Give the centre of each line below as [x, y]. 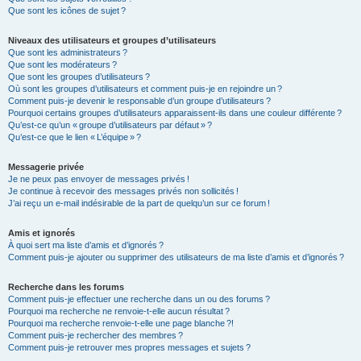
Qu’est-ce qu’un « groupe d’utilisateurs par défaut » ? [110, 125]
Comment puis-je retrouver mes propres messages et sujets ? [129, 347]
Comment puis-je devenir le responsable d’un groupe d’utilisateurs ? [139, 101]
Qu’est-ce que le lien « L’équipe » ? [75, 137]
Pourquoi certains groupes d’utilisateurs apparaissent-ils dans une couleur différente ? [175, 113]
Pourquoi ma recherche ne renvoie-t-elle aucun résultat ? [119, 311]
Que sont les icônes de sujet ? [67, 10]
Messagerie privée [46, 167]
